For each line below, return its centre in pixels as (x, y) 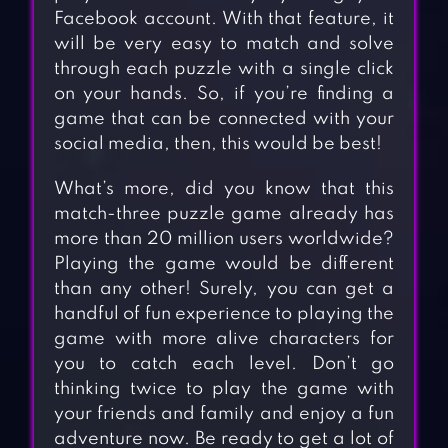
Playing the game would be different (224, 264)
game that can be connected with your (224, 119)
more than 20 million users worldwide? (224, 239)
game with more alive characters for (224, 339)
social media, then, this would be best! (217, 144)
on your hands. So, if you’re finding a (224, 94)
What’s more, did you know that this (224, 189)
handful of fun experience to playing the (224, 314)
